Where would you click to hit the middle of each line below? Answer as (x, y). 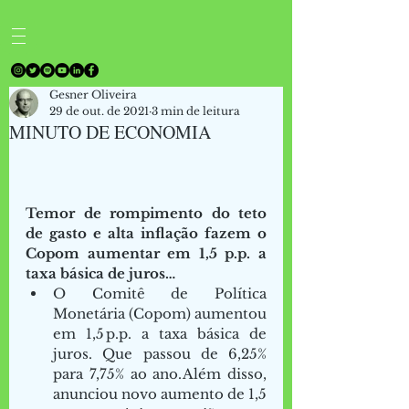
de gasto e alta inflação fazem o (146, 234)
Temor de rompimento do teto (146, 214)
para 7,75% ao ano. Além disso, (160, 374)
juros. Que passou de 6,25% (160, 354)
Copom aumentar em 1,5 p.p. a (146, 254)
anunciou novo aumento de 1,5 (160, 394)
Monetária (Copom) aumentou (160, 314)
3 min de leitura (196, 111)
